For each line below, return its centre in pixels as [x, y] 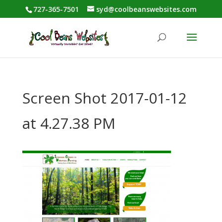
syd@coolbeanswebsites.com [146, 9]
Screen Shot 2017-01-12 [104, 98]
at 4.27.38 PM [69, 123]
